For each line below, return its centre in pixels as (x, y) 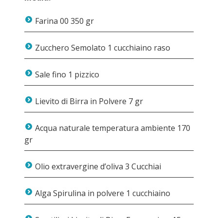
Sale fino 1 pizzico (66, 74)
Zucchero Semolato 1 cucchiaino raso (102, 48)
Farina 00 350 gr (64, 21)
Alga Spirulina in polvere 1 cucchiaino (102, 193)
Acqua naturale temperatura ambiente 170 (112, 128)
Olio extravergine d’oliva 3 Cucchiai (97, 166)
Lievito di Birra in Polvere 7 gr (88, 101)
